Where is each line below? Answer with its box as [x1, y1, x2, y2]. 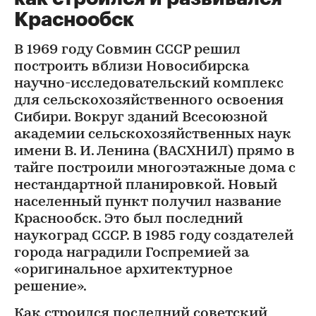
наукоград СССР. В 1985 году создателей [14, 229, 293, 243]
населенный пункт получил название [14, 195, 281, 209]
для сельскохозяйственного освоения [14, 94, 284, 108]
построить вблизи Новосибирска [14, 60, 249, 74]
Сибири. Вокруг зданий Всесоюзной [14, 111, 267, 125]
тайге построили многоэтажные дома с [14, 162, 296, 176]
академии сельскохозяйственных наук [14, 128, 291, 142]
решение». [14, 280, 87, 294]
